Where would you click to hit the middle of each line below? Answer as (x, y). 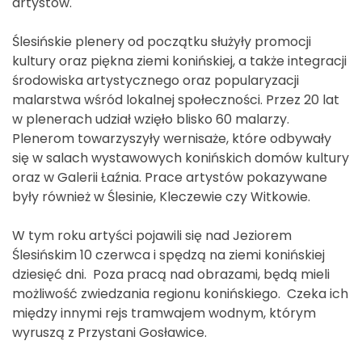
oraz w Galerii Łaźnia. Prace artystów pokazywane (170, 177)
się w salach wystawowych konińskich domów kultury (181, 158)
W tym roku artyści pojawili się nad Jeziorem (152, 235)
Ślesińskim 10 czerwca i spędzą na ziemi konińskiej (168, 255)
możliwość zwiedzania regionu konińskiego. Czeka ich (180, 293)
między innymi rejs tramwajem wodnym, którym (164, 313)
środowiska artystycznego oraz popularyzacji (156, 80)
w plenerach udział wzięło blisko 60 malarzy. (151, 119)
